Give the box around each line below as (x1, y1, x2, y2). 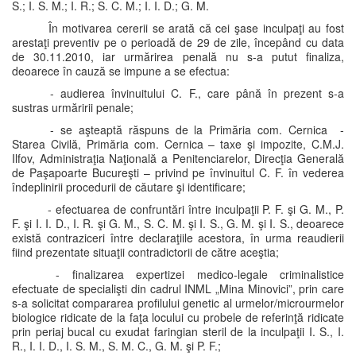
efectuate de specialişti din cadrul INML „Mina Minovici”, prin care (12, 281, 344, 296)
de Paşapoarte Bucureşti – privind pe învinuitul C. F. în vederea (12, 164, 344, 180)
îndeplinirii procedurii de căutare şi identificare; (12, 179, 249, 195)
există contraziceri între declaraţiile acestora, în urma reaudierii (12, 230, 344, 246)
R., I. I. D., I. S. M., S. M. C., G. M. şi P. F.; (12, 338, 221, 354)
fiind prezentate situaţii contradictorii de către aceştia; (12, 244, 279, 260)
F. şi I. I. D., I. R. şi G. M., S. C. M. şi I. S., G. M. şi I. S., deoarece (12, 215, 344, 231)
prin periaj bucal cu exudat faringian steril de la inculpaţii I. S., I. (12, 323, 344, 339)
